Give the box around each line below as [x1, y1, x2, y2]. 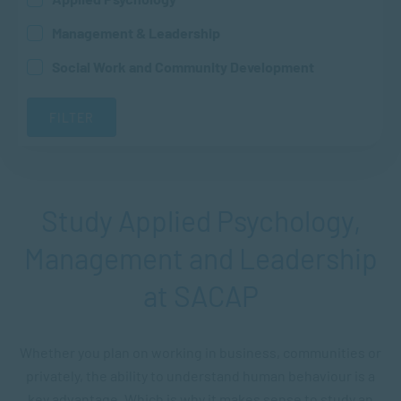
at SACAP [142, 278, 259, 312]
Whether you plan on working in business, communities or [20, 344, 381, 361]
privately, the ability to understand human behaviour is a [26, 367, 375, 384]
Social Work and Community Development [52, 58, 314, 75]
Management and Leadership [23, 241, 378, 275]
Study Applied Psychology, [40, 203, 361, 237]
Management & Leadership [52, 24, 220, 41]
